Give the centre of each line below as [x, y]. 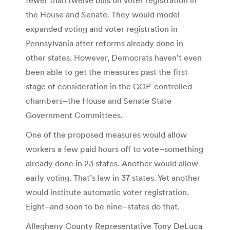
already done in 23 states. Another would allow [112, 163]
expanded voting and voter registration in [102, 28]
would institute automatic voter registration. [107, 192]
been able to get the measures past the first [107, 72]
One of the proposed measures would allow [106, 134]
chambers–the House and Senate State [99, 100]
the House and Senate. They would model [103, 14]
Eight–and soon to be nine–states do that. [103, 206]
